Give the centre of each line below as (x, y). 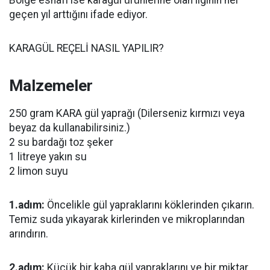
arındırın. (29, 234)
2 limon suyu (39, 171)
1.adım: (27, 205)
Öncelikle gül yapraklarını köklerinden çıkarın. (149, 205)
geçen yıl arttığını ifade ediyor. (78, 14)
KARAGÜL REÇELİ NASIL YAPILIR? (86, 48)
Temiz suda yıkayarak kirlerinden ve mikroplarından (127, 219)
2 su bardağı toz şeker (61, 142)
